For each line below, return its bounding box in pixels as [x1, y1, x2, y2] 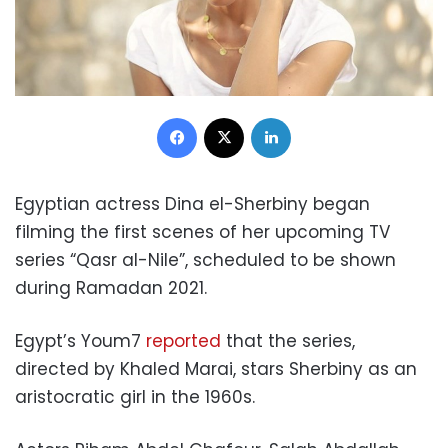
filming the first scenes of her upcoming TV [15, 220, 390, 245]
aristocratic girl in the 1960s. [15, 385, 255, 410]
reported [146, 329, 221, 354]
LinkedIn [290, 107, 342, 127]
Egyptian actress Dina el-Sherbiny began [15, 192, 370, 217]
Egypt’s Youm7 [15, 329, 146, 354]
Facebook [196, 107, 262, 127]
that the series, [221, 329, 355, 354]
